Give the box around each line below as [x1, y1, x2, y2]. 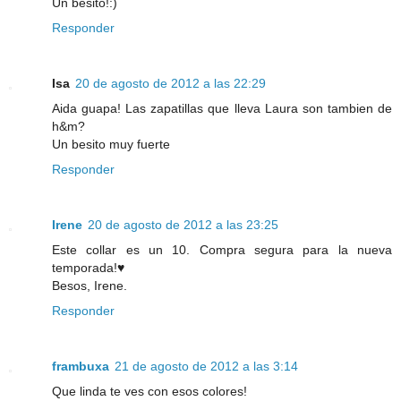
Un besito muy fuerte [52, 136, 170, 151]
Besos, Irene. [52, 277, 127, 293]
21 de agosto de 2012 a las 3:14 [115, 358, 298, 373]
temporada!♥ [52, 260, 124, 275]
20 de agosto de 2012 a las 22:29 [75, 75, 266, 90]
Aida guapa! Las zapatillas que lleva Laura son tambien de [52, 100, 392, 115]
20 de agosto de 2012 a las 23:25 [88, 217, 278, 232]
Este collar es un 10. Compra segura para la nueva [52, 242, 392, 257]
